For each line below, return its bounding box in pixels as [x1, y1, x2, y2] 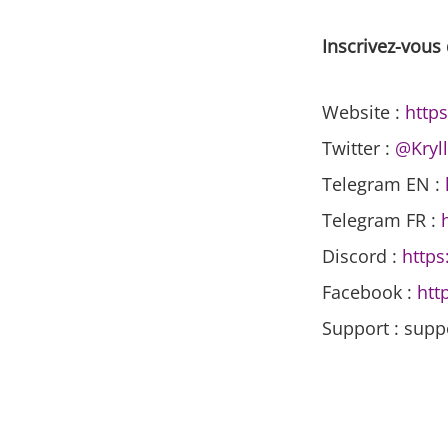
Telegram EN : [322, 172, 445, 197]
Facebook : [322, 280, 417, 305]
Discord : [322, 244, 402, 269]
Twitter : [322, 136, 395, 161]
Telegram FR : [322, 208, 441, 233]
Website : [322, 100, 405, 125]
